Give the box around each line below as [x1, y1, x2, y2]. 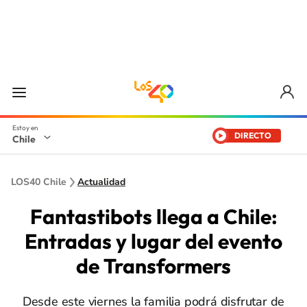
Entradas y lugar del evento [25, 228, 282, 254]
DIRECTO [234, 130, 271, 140]
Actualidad [77, 175, 125, 188]
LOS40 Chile [11, 175, 66, 188]
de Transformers [76, 253, 231, 279]
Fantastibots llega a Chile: [29, 204, 278, 230]
